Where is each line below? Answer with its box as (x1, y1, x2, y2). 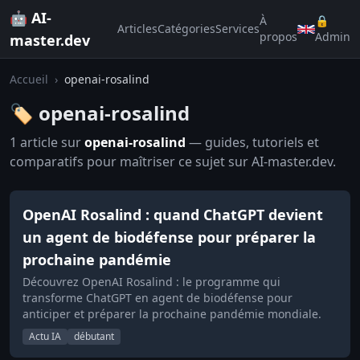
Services (215, 21, 260, 36)
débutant (74, 329, 114, 343)
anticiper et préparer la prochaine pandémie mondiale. (22, 306, 321, 321)
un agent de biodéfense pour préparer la (22, 227, 316, 247)
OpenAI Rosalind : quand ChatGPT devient (22, 205, 323, 224)
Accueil (10, 72, 48, 87)
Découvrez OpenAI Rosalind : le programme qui (22, 274, 280, 289)
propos (260, 29, 297, 44)
